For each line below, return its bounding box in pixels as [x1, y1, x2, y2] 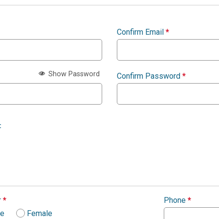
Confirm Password [117, 71, 182, 81]
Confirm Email [117, 27, 166, 37]
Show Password [46, 69, 100, 78]
